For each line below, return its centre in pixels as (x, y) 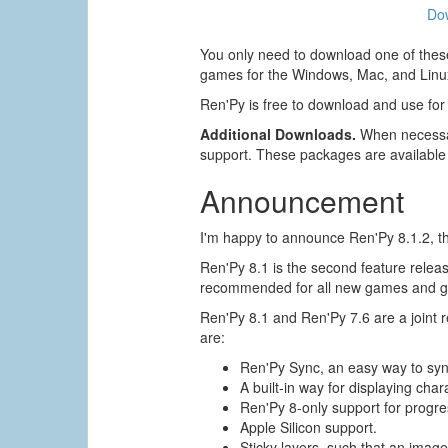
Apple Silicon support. (309, 427)
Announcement (302, 201)
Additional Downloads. (278, 134)
